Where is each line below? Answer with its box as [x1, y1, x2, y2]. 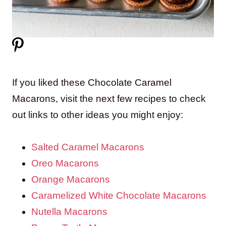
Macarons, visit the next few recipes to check [12, 93, 206, 104]
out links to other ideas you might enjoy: [12, 109, 183, 120]
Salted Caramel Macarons [31, 141, 144, 152]
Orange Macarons [31, 174, 110, 185]
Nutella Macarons [31, 206, 107, 217]
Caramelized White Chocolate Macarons [31, 190, 206, 201]
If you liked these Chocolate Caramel [12, 77, 172, 88]
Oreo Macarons [31, 157, 99, 168]
